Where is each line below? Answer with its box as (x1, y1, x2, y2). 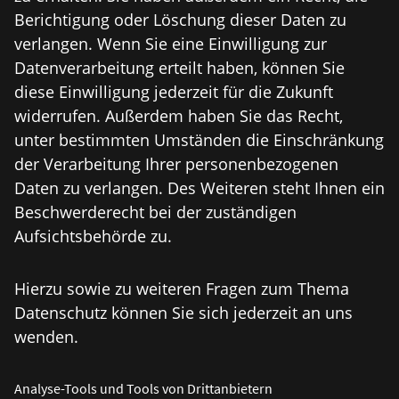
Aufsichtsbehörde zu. (14, 225, 172, 247)
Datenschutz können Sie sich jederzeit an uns (14, 302, 353, 323)
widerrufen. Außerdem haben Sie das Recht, (14, 105, 343, 126)
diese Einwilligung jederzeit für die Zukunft (14, 81, 333, 102)
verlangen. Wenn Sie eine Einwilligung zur (14, 33, 327, 54)
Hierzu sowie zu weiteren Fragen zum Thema (14, 278, 349, 299)
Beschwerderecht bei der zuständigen (14, 201, 297, 223)
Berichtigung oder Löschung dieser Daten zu (14, 9, 346, 30)
